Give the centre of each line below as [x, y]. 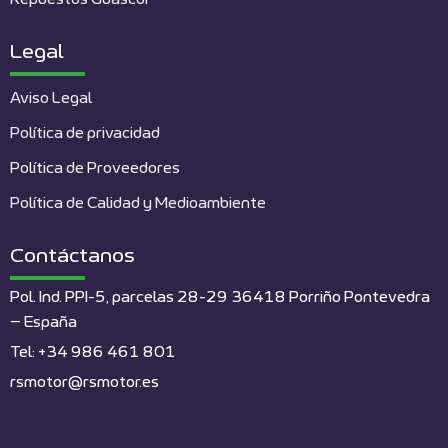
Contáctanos [72, 255]
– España [43, 322]
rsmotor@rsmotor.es [84, 382]
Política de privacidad [85, 133]
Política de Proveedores [95, 168]
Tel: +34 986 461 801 [93, 352]
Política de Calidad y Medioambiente [138, 203]
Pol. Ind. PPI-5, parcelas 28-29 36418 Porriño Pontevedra [220, 297]
